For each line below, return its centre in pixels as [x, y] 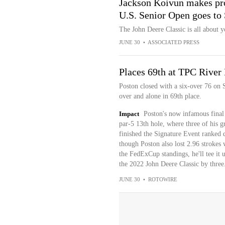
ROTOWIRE [162, 179]
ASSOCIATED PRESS [173, 42]
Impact [129, 114]
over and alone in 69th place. [160, 96]
